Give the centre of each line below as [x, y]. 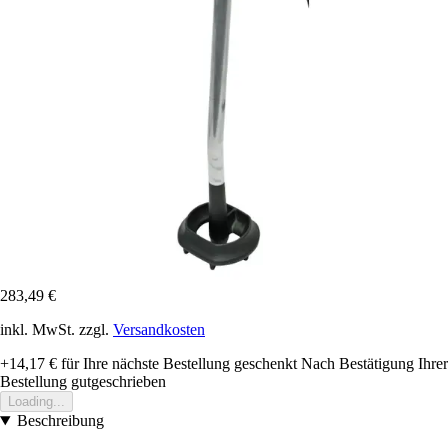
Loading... [36, 402]
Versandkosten [159, 330]
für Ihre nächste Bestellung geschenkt [177, 364]
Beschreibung [60, 421]
